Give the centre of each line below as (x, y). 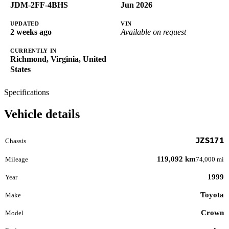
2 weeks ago (31, 32)
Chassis (16, 141)
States (20, 70)
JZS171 (210, 141)
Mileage (17, 159)
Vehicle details (42, 114)
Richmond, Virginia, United (58, 59)
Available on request (153, 32)
